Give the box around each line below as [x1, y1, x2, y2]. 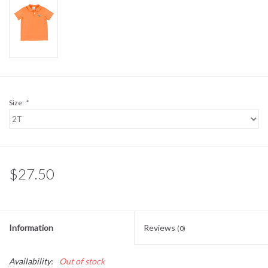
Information [9, 223, 53, 233]
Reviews [144, 223, 177, 233]
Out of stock [59, 256, 105, 267]
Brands [9, 87, 35, 97]
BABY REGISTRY [9, 53, 74, 63]
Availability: [9, 256, 53, 267]
